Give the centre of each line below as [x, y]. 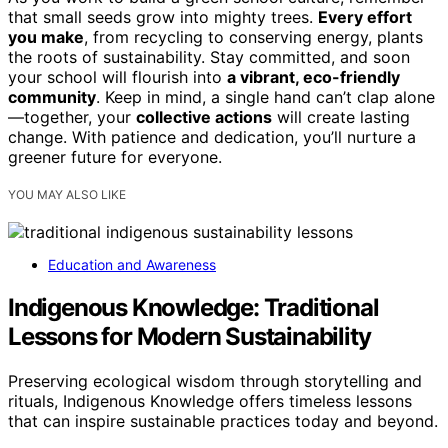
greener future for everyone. [115, 157]
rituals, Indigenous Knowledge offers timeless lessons [210, 401]
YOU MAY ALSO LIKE [67, 195]
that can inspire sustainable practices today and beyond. [223, 421]
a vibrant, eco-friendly [313, 77]
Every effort [365, 17]
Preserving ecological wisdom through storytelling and [215, 381]
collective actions [204, 117]
